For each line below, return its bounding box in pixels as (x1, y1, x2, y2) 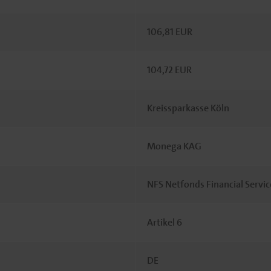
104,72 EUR (146, 64, 192, 76)
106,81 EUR (146, 25, 192, 38)
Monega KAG (146, 140, 201, 152)
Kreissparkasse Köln (146, 102, 229, 114)
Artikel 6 (146, 216, 182, 229)
